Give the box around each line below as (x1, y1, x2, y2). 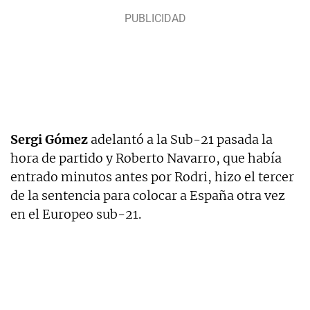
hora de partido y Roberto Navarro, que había (10, 149, 282, 166)
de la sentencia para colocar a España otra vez (10, 187, 285, 203)
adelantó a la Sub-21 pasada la (88, 131, 273, 147)
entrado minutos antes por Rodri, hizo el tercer (10, 168, 294, 185)
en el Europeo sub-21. (10, 206, 141, 222)
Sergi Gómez (10, 131, 88, 147)
